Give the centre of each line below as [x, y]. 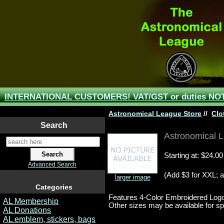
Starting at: [182, 155]
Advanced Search [52, 165]
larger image [132, 177]
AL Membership [31, 201]
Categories [54, 187]
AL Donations [27, 210]
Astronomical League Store [155, 114]
